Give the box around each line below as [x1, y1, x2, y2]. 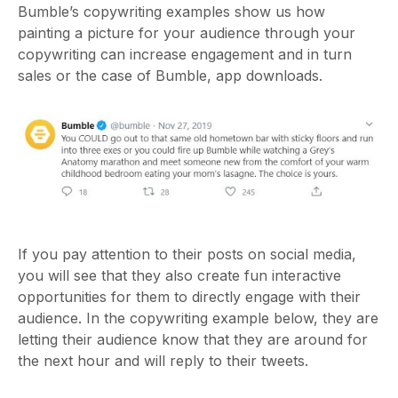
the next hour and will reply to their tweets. [18, 352, 308, 370]
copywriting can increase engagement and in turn [18, 44, 352, 63]
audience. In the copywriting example [18, 309, 269, 328]
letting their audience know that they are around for [18, 330, 368, 349]
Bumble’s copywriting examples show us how [18, 2, 325, 20]
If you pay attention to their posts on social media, [18, 245, 356, 264]
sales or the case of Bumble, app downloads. [18, 66, 322, 84]
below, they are [269, 309, 378, 328]
